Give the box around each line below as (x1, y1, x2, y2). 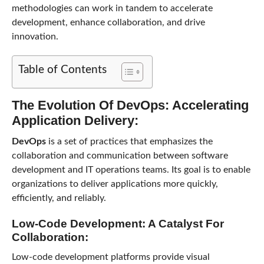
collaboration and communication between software (11, 150, 228, 160)
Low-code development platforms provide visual (11, 252, 210, 262)
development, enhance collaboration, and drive (11, 17, 205, 27)
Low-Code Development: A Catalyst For (11, 217, 224, 230)
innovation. (11, 31, 58, 41)
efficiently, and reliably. (11, 193, 106, 203)
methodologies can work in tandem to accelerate (11, 3, 213, 13)
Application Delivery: (11, 113, 138, 128)
